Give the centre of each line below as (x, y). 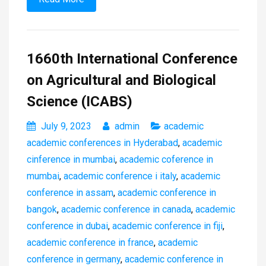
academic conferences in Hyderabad (102, 143)
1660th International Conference (132, 59)
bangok (42, 210)
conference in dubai (67, 226)
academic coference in (166, 160)
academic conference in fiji (167, 226)
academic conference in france (90, 243)
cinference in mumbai (71, 160)
